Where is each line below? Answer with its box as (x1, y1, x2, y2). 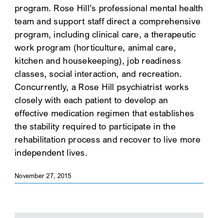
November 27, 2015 (15, 171, 72, 180)
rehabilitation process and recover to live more (15, 134, 201, 145)
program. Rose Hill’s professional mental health (15, 2, 203, 13)
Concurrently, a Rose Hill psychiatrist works (15, 81, 189, 92)
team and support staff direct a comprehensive (15, 16, 201, 26)
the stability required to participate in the (15, 121, 176, 131)
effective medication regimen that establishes (15, 108, 195, 118)
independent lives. (15, 147, 88, 158)
